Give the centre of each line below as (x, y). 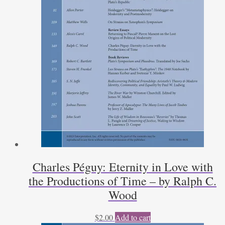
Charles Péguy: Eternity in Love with (123, 166)
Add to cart (133, 217)
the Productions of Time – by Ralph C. (123, 181)
